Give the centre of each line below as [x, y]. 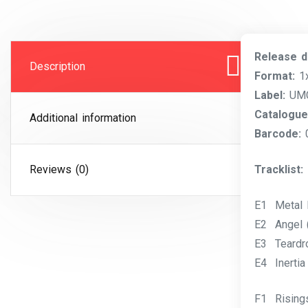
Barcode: [279, 134]
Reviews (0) [59, 169]
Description [57, 66]
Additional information [83, 118]
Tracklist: [278, 169]
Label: [269, 95]
